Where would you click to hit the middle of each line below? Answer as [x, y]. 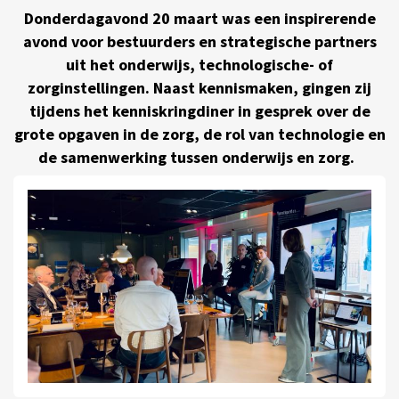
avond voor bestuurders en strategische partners [199, 42]
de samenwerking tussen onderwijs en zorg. [199, 158]
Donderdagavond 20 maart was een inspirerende [199, 19]
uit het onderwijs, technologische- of [199, 65]
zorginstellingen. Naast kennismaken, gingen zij [199, 88]
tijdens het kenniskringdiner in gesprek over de [199, 111]
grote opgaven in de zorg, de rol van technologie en [199, 134]
